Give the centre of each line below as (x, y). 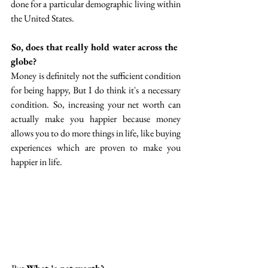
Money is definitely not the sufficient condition (96, 76)
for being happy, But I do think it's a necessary (96, 90)
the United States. (43, 18)
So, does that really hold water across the (95, 47)
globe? (24, 61)
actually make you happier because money (96, 119)
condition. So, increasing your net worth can (96, 104)
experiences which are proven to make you (96, 147)
